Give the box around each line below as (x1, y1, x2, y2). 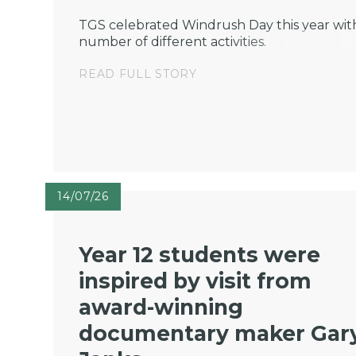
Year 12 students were (79, 242, 321, 269)
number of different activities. (79, 33, 267, 49)
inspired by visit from (79, 268, 312, 295)
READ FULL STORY (79, 66, 197, 81)
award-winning (79, 294, 244, 321)
